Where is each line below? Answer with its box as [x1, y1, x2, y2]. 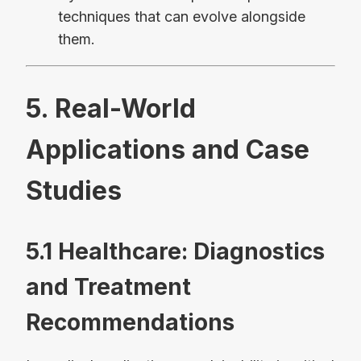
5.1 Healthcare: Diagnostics [26, 238, 325, 266]
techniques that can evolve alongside [58, 7, 305, 25]
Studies [26, 175, 122, 207]
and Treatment [26, 273, 191, 301]
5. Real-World [26, 93, 196, 125]
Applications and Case [26, 134, 309, 166]
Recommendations [26, 309, 234, 337]
